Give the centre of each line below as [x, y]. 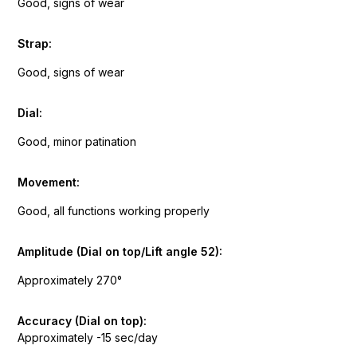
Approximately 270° [70, 280]
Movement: [49, 182]
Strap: [35, 43]
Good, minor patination [77, 141]
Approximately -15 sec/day [88, 337]
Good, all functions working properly [114, 211]
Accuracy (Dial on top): [82, 321]
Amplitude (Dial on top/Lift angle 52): [120, 251]
